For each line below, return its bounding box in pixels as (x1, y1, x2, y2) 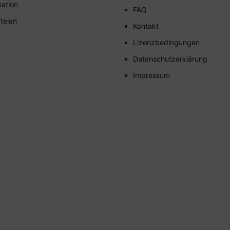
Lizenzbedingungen (133, 37, 200, 47)
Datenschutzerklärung (133, 54, 207, 63)
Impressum (133, 70, 170, 80)
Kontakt (133, 21, 159, 30)
